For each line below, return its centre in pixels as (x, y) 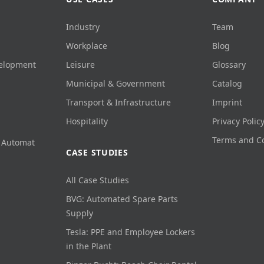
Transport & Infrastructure (118, 102)
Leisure (80, 64)
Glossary (229, 64)
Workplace (87, 45)
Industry (83, 27)
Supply (80, 213)
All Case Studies (98, 180)
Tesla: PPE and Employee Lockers (131, 232)
